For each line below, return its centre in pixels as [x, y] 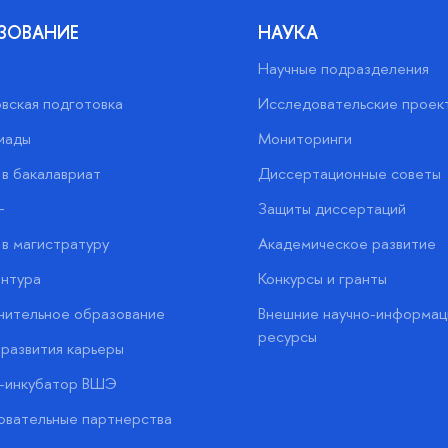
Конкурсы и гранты [322, 278]
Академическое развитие [346, 243]
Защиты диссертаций [331, 208]
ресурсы [287, 336]
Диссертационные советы [349, 173]
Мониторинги [304, 138]
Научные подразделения [343, 68]
